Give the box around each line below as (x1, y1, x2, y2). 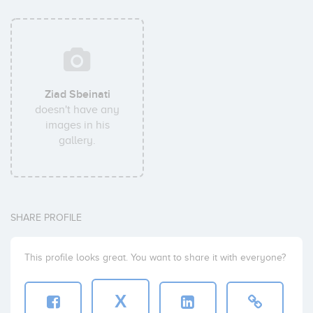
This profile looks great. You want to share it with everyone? (24, 252, 286, 263)
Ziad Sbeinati (44, 87, 110, 101)
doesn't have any (35, 103, 120, 116)
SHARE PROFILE (10, 212, 82, 223)
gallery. (59, 134, 96, 147)
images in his (45, 119, 110, 131)
